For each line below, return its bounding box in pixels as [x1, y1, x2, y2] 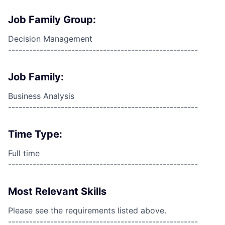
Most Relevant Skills [8, 185, 106, 197]
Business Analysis [8, 91, 74, 101]
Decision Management [8, 34, 92, 44]
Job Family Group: [8, 14, 96, 26]
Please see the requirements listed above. [8, 205, 166, 215]
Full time [8, 148, 40, 158]
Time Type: [8, 128, 62, 140]
